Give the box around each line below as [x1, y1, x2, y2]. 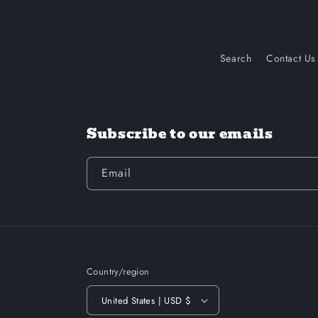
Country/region [87, 265, 150, 279]
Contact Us [266, 51, 317, 66]
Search [219, 51, 252, 66]
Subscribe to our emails [87, 123, 273, 146]
